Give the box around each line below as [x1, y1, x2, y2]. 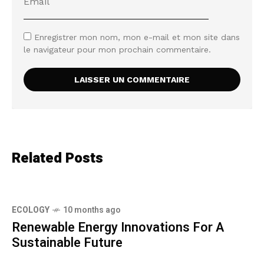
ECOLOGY [12, 203, 49, 216]
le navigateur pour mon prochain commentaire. [24, 44, 211, 54]
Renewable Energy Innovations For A [12, 217, 224, 237]
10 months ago [63, 203, 121, 216]
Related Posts [12, 147, 103, 169]
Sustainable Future [12, 233, 123, 252]
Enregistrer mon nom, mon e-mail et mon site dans [34, 32, 240, 42]
